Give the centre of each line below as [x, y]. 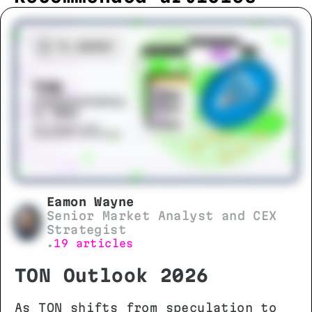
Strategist [87, 229]
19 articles [94, 243]
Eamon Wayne [91, 201]
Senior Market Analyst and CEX [162, 215]
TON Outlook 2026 [112, 275]
